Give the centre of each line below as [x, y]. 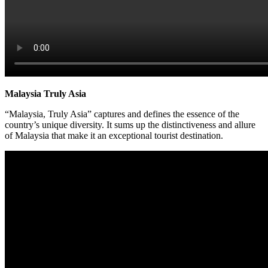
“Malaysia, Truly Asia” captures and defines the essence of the [122, 114]
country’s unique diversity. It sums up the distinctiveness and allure [130, 124]
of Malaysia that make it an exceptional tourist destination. [114, 135]
